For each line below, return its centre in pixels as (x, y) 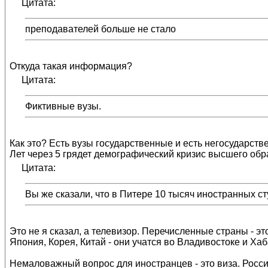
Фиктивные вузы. (63, 106)
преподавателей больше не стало (100, 29)
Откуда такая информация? (71, 66)
